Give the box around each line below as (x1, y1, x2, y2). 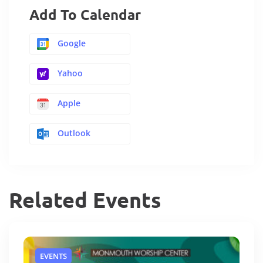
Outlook (58, 127, 90, 139)
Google (58, 38, 86, 49)
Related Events (9, 187, 161, 213)
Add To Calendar (29, 5, 141, 24)
